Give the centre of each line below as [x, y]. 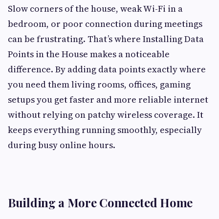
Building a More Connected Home [100, 202]
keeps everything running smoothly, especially [105, 130]
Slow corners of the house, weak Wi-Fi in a [95, 9]
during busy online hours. [62, 145]
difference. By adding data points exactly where [107, 69]
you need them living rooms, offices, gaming [99, 84]
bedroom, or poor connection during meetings [105, 24]
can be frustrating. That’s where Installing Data [106, 39]
